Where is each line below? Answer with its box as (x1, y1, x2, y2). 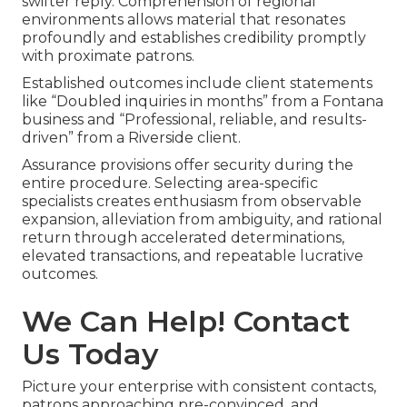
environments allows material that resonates (22, 11, 345, 29)
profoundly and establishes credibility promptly (22, 29, 366, 47)
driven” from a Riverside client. (22, 129, 241, 147)
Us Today (22, 336, 159, 372)
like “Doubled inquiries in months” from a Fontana (22, 93, 383, 111)
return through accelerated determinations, (22, 229, 344, 247)
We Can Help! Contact (22, 303, 350, 340)
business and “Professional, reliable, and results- (22, 111, 367, 129)
